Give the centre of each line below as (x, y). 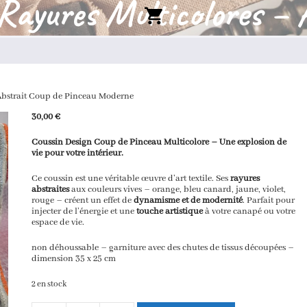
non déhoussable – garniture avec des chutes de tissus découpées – (163, 248)
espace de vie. (58, 222)
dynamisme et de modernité (188, 200)
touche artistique (170, 211)
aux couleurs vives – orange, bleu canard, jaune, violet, (178, 189)
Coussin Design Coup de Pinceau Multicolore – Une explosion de (159, 142)
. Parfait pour (269, 200)
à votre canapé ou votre (249, 211)
